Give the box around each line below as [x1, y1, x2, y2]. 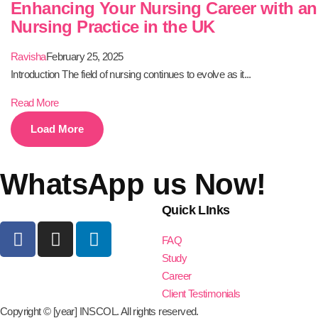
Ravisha [11, 50, 46, 62]
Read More [11, 97, 59, 109]
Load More [31, 123, 84, 135]
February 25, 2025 [45, 50, 124, 62]
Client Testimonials [162, 287, 241, 300]
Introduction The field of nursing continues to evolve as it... [11, 68, 251, 80]
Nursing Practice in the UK [11, 17, 215, 36]
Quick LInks [162, 203, 230, 217]
